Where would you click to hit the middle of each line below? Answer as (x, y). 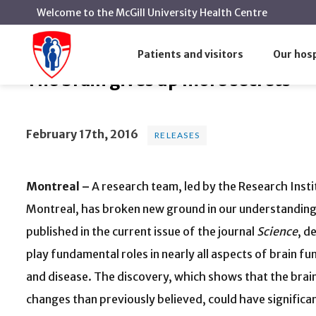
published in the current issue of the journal (141, 232)
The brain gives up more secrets (158, 80)
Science (277, 232)
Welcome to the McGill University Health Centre (152, 13)
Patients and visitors (191, 54)
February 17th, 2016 (82, 134)
